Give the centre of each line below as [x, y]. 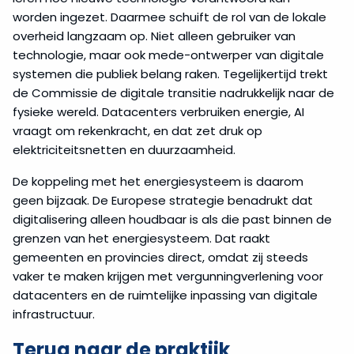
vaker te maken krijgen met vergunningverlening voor [168, 277]
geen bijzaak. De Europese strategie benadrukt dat [163, 201]
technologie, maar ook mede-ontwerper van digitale [168, 55]
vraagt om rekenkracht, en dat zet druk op [137, 131]
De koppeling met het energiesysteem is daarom [158, 182]
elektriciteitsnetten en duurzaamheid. [124, 150]
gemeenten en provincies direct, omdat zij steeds [160, 258]
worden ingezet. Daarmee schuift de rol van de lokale [169, 17]
